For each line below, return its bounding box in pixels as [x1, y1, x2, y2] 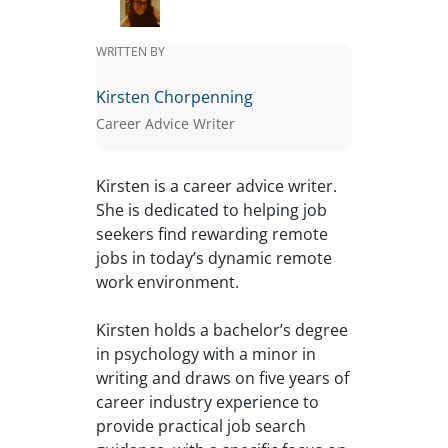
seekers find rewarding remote [96, 223, 328, 246]
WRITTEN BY [96, 43, 165, 61]
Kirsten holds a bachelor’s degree [96, 319, 348, 342]
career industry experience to [96, 391, 319, 414]
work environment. [96, 271, 239, 294]
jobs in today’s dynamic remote [96, 247, 332, 270]
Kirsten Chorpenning [96, 86, 253, 109]
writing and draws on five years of [96, 367, 349, 390]
